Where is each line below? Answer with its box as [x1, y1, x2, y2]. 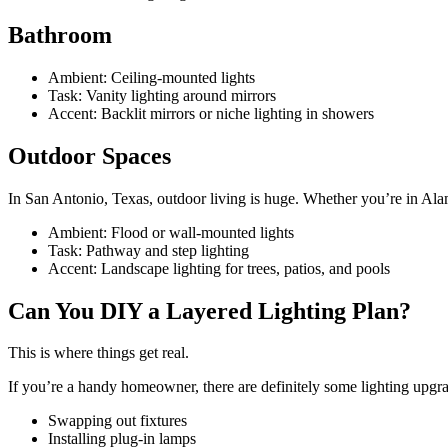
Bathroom [8, 21, 112, 48]
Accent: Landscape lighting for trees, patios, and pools [48, 259, 390, 277]
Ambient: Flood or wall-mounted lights [48, 223, 294, 241]
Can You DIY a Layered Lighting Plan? [8, 297, 411, 324]
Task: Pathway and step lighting [48, 241, 249, 259]
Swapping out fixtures [48, 412, 187, 430]
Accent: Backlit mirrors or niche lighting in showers [48, 104, 374, 122]
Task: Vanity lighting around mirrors [48, 86, 276, 104]
